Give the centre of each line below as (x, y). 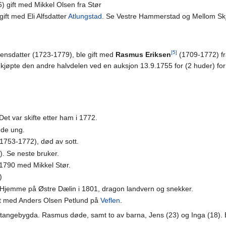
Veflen (110, 201)
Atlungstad (85, 16)
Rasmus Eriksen (143, 55)
